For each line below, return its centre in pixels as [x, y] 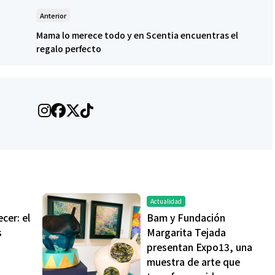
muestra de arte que [193, 262]
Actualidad [166, 201]
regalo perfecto [69, 49]
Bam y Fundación [186, 218]
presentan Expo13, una [199, 247]
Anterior [53, 16]
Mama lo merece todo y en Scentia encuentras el [137, 35]
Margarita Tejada [186, 232]
